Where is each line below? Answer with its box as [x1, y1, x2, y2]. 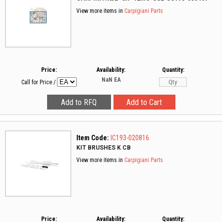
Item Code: [76, 134, 109, 142]
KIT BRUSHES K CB [76, 144, 131, 151]
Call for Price [21, 79, 52, 86]
